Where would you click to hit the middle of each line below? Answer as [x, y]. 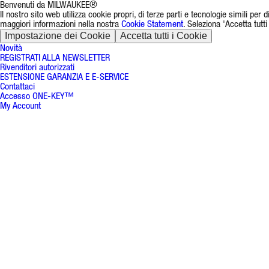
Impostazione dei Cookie [58, 36]
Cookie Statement [152, 24]
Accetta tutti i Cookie [164, 36]
